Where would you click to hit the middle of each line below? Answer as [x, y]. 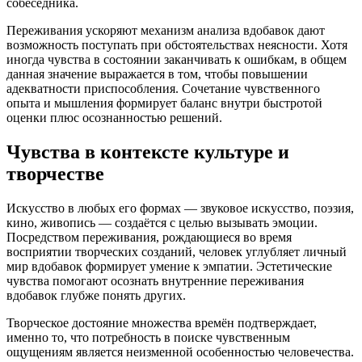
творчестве [55, 174]
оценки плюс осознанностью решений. [114, 118]
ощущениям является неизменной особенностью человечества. [180, 352]
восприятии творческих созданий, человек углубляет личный [177, 252]
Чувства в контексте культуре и [148, 152]
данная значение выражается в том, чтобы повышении [157, 74]
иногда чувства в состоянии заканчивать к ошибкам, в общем [177, 60]
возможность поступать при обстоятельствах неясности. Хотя [177, 45]
